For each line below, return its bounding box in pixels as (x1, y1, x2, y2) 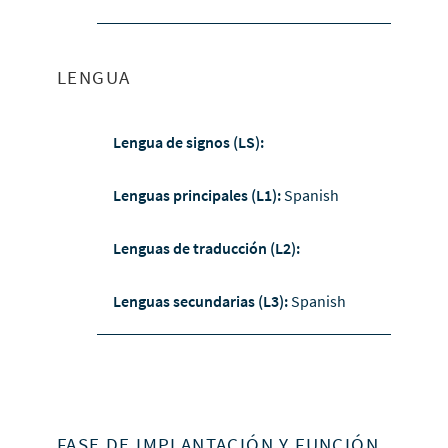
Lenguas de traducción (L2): (112, 238, 300, 259)
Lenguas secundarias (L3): (112, 291, 291, 312)
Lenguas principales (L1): (112, 185, 284, 206)
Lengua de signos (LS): (112, 132, 264, 153)
